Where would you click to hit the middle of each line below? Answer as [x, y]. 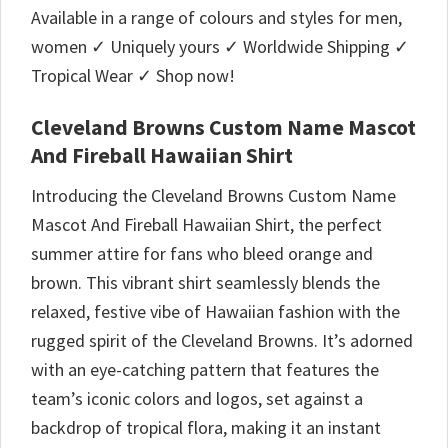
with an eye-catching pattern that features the [205, 369]
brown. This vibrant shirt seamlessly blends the [205, 282]
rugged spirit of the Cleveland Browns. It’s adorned [222, 340]
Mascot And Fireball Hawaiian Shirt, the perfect [206, 224]
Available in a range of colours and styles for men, [216, 18]
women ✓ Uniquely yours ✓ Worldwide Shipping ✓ [220, 47]
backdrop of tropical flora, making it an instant [206, 427]
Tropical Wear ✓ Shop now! [133, 76]
